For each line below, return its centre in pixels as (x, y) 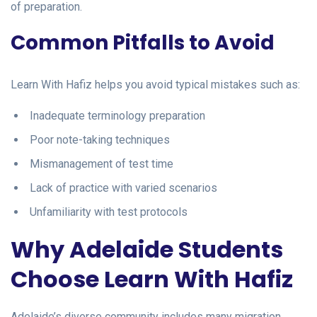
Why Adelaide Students (147, 249)
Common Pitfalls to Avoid (143, 42)
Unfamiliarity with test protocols (109, 212)
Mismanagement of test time (102, 163)
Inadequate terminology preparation (117, 115)
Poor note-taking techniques (100, 139)
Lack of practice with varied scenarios (123, 188)
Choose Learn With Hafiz (152, 279)
